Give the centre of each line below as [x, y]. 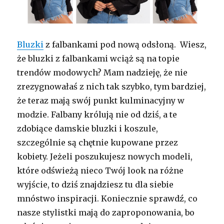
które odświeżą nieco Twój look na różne [100, 170]
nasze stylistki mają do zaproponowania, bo [106, 212]
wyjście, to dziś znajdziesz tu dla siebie [95, 184]
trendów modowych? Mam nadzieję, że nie [102, 72]
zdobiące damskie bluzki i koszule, [88, 128]
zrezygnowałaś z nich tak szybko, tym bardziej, [112, 86]
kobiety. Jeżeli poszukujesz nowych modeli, [105, 156]
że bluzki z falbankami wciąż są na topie [98, 58]
